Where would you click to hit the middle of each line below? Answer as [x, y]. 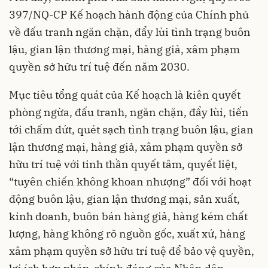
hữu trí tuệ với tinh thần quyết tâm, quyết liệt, [123, 165]
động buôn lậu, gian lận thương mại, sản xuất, [124, 199]
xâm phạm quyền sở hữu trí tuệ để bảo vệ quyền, [132, 251]
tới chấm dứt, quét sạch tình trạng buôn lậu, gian [131, 130]
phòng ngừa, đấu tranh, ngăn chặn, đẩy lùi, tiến [129, 112]
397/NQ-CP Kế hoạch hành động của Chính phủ [129, 15]
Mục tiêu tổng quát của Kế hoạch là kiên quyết [125, 95]
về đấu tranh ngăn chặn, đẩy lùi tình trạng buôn [130, 32]
